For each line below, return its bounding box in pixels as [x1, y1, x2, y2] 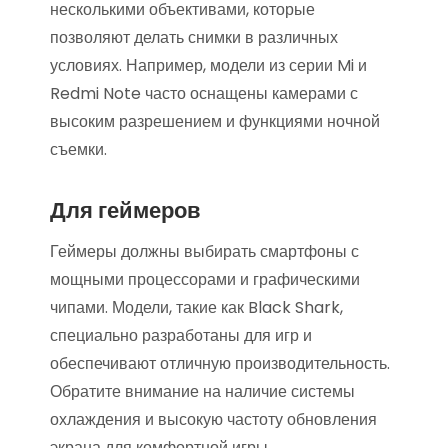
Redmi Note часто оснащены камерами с [50, 82, 358, 105]
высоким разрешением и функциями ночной [50, 110, 380, 133]
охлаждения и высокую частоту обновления [50, 408, 377, 431]
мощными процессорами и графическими [50, 268, 360, 291]
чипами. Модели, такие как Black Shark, [50, 296, 343, 319]
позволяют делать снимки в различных [50, 26, 338, 49]
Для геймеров [50, 195, 201, 226]
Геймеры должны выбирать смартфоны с [50, 240, 359, 263]
